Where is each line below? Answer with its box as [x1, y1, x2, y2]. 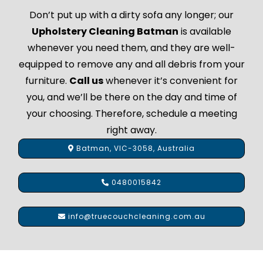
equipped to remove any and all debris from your [18, 57, 245, 71]
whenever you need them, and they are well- [28, 41, 235, 55]
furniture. [25, 73, 69, 87]
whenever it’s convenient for [103, 73, 238, 87]
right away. [106, 123, 157, 137]
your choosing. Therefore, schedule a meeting [26, 106, 237, 120]
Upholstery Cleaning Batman [32, 24, 178, 38]
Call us [69, 73, 103, 87]
